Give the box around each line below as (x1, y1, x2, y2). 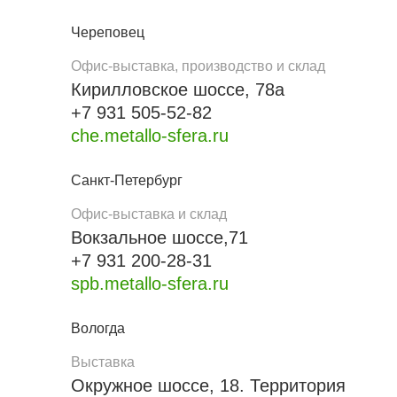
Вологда (71, 321, 125, 336)
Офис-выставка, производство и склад (71, 58, 325, 74)
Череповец (71, 25, 144, 40)
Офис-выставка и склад (71, 206, 227, 222)
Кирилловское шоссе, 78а (71, 80, 284, 99)
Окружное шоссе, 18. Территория (71, 376, 346, 395)
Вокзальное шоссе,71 (71, 228, 248, 247)
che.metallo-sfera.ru (71, 126, 229, 145)
